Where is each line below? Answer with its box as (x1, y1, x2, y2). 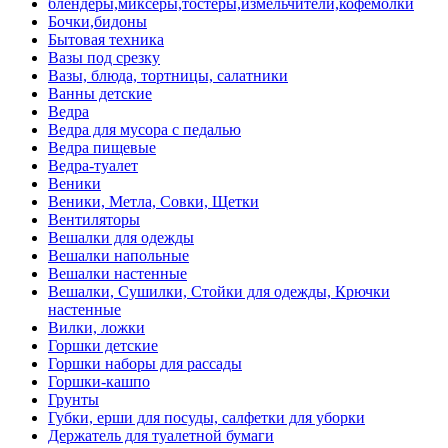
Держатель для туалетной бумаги (48, 427, 274, 445)
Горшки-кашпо (48, 373, 150, 391)
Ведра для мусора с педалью (48, 121, 241, 139)
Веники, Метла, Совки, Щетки (48, 193, 259, 211)
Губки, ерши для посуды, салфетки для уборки (48, 409, 365, 427)
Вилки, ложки (48, 319, 145, 337)
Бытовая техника (48, 31, 164, 49)
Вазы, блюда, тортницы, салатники (48, 67, 288, 85)
